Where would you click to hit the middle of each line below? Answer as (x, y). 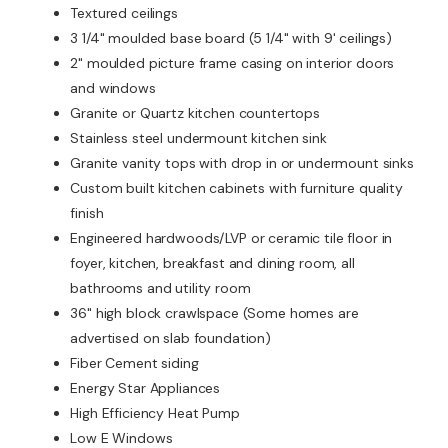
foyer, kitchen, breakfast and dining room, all (212, 263)
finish (87, 213)
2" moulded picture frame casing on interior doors (232, 63)
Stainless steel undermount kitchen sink (198, 138)
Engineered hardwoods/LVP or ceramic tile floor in (231, 238)
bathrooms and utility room (160, 288)
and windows (113, 88)
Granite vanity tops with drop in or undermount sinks (242, 163)
